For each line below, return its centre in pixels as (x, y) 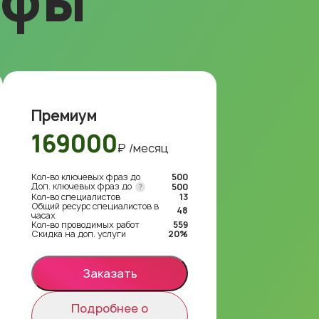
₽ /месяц (143, 148)
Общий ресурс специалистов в (95, 206)
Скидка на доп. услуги (79, 234)
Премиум (64, 115)
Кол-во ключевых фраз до (86, 177)
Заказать (110, 273)
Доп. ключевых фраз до (83, 186)
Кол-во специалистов (76, 197)
